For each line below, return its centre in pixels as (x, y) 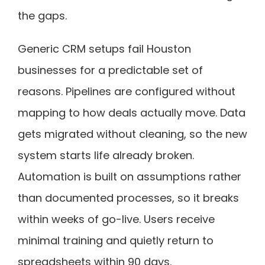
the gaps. (42, 15)
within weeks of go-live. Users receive (116, 219)
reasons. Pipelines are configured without (127, 91)
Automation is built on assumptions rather (130, 176)
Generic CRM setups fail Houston (104, 49)
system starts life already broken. (106, 155)
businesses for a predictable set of (110, 70)
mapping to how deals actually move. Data (132, 112)
